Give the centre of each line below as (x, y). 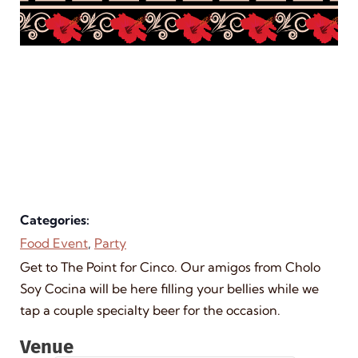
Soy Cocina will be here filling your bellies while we (169, 289)
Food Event (54, 243)
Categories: (55, 220)
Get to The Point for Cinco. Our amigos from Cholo (170, 267)
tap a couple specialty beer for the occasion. (150, 310)
